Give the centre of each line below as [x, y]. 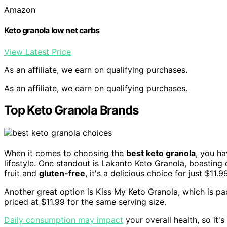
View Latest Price [37, 51]
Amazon [20, 10]
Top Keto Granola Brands [71, 110]
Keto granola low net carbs [52, 31]
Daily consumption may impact [64, 220]
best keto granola [161, 153]
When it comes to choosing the [65, 153]
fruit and [22, 174]
